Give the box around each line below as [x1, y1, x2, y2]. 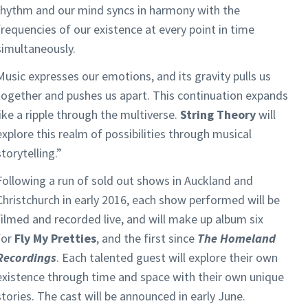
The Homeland [197, 230, 276, 246]
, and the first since [96, 230, 197, 246]
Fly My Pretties [14, 230, 96, 246]
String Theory [180, 106, 256, 122]
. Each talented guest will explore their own [56, 249, 278, 265]
